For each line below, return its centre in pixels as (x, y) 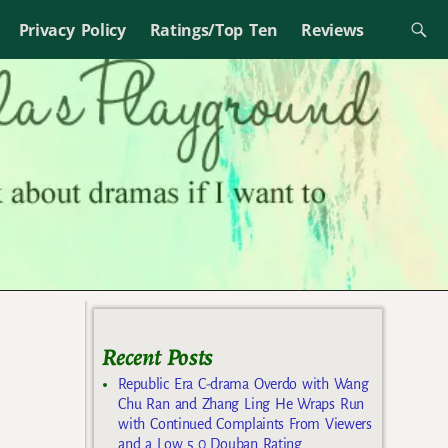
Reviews (333, 29)
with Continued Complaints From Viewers (245, 424)
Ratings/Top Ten (213, 29)
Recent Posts (157, 357)
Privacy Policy (72, 29)
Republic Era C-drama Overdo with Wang (243, 384)
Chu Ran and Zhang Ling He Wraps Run (241, 404)
